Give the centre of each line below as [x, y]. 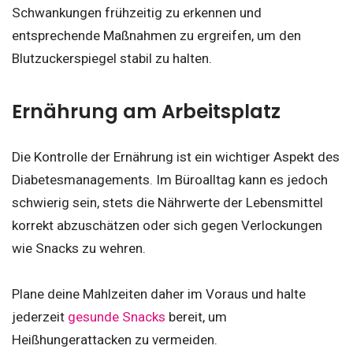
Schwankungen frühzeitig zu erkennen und [137, 12]
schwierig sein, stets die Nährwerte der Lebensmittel [167, 203]
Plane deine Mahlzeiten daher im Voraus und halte [159, 294]
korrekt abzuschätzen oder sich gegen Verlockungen [167, 226]
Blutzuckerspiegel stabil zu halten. [113, 58]
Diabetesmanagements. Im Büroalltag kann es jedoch [170, 180]
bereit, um [196, 317]
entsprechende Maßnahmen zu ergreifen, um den [156, 35]
